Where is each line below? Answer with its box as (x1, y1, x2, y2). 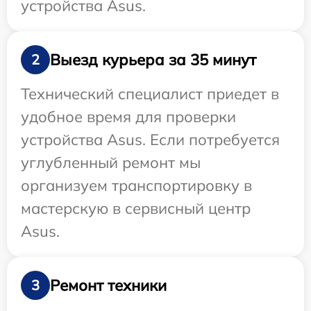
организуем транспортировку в (21, 176, 252, 196)
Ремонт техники (50, 275, 167, 295)
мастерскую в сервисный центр (21, 199, 251, 219)
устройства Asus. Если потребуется (21, 130, 280, 150)
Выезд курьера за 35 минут (50, 49, 256, 69)
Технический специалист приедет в (21, 84, 279, 104)
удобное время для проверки (21, 107, 236, 127)
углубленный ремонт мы (21, 153, 201, 173)
